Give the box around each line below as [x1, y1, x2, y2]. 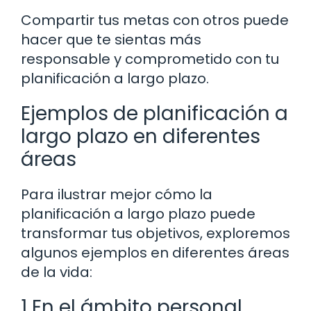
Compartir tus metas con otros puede [21, 10, 289, 31]
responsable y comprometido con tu [21, 49, 279, 69]
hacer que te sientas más [21, 30, 201, 50]
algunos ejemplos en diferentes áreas [21, 243, 289, 263]
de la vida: [21, 262, 92, 283]
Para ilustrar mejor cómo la [21, 185, 212, 205]
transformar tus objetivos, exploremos [21, 224, 290, 244]
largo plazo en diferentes [21, 123, 260, 151]
